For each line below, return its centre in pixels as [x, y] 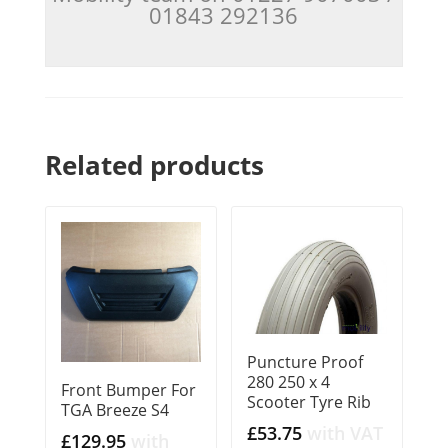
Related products [154, 164]
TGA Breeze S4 [114, 409]
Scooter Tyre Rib [309, 402]
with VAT [345, 433]
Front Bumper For [128, 389]
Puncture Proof [305, 362]
